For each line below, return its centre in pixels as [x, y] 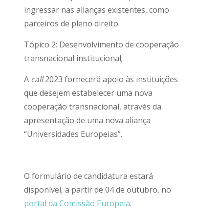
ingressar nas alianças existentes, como [97, 10]
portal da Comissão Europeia [77, 203]
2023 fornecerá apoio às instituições [110, 79]
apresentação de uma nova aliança [87, 120]
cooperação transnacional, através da [93, 107]
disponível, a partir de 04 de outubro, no [98, 190]
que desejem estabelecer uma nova [88, 93]
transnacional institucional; [73, 58]
